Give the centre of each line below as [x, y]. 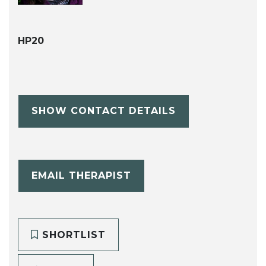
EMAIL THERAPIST [81, 175]
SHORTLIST [72, 235]
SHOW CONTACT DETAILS [103, 111]
